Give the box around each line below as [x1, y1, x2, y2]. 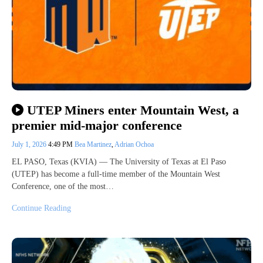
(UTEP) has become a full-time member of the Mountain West [12, 170, 220, 179]
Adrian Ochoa [114, 140, 154, 149]
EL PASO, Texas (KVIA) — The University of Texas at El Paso [12, 157, 226, 167]
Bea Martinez [75, 140, 112, 149]
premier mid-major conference [12, 118, 182, 133]
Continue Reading [12, 204, 71, 213]
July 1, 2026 [12, 140, 48, 149]
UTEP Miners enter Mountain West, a [26, 102, 239, 117]
